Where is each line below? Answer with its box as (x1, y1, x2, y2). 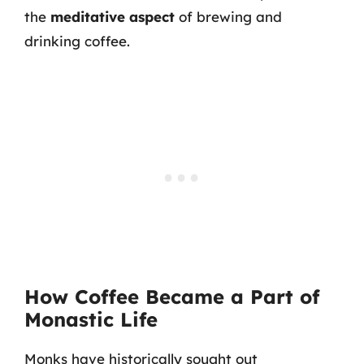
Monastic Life (24, 307, 158, 331)
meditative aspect (50, 7, 175, 25)
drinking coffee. (24, 32, 130, 50)
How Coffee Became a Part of (24, 284, 319, 309)
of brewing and (175, 7, 282, 25)
